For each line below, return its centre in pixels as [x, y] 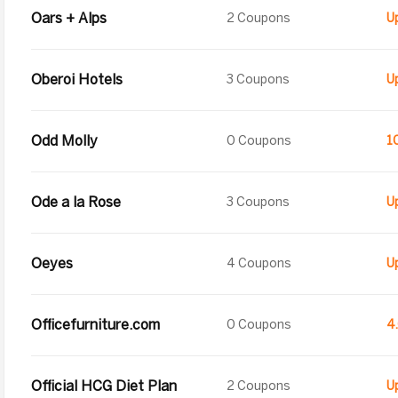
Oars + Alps [69, 18]
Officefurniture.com [96, 325]
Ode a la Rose [76, 202]
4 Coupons [259, 263]
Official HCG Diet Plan [104, 386]
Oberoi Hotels [77, 80]
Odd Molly [64, 141]
